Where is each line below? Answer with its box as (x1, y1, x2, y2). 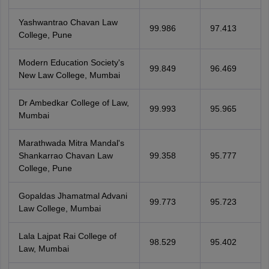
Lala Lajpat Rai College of (18, 231, 116, 241)
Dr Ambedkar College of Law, (18, 98, 129, 107)
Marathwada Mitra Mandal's (18, 138, 124, 148)
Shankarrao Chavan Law (18, 151, 113, 160)
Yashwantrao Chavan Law (18, 17, 118, 27)
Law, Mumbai (18, 244, 69, 253)
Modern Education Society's (18, 58, 124, 67)
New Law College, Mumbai (18, 70, 120, 80)
